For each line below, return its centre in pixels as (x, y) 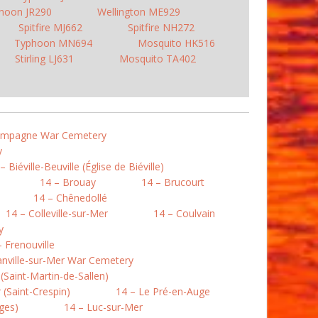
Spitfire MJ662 (50, 27)
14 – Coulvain (184, 213)
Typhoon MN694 (53, 43)
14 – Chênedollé (70, 198)
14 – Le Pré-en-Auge (163, 291)
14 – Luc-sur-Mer (103, 307)
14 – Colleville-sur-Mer (57, 213)
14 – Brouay (68, 182)
